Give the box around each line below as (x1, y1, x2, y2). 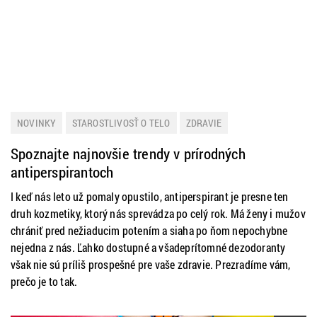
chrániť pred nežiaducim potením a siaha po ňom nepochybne (11, 223, 288, 238)
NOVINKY (17, 116, 57, 129)
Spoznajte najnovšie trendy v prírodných (11, 144, 246, 163)
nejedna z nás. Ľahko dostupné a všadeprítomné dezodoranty (11, 240, 286, 255)
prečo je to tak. (11, 274, 78, 289)
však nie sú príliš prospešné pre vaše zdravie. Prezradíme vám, (11, 257, 291, 272)
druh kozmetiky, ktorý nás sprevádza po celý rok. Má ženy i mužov (11, 206, 306, 221)
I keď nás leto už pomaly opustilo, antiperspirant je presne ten (11, 189, 289, 204)
